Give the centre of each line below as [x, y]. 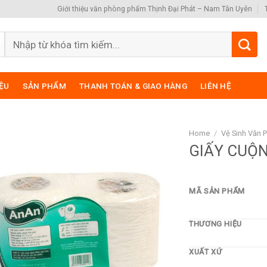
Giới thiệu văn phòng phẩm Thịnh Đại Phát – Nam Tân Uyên [155, 9]
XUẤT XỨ [206, 252]
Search [20, 39]
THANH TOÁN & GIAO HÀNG [133, 86]
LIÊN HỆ [215, 86]
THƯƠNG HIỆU [216, 224]
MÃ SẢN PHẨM [217, 191]
